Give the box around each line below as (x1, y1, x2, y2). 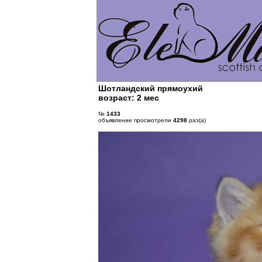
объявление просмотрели (98, 117, 173, 124)
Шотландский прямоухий (98, 84, 203, 93)
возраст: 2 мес (98, 93, 159, 102)
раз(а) (187, 117, 206, 124)
